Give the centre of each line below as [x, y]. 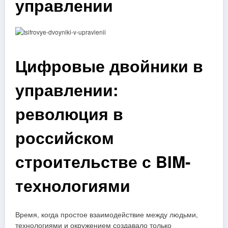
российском [65, 138]
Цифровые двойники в [109, 66]
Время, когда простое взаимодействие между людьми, [107, 214]
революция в [69, 114]
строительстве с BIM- [103, 162]
